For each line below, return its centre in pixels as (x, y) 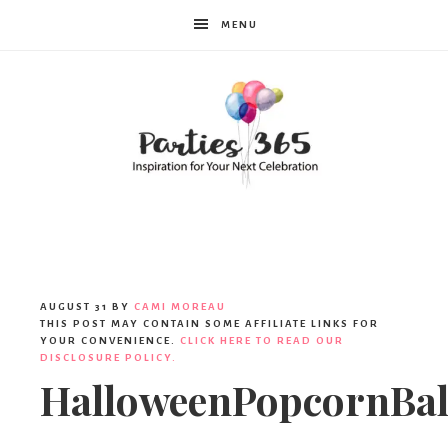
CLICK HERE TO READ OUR (262, 341)
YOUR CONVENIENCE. (110, 341)
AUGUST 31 (74, 307)
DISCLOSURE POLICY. (108, 358)
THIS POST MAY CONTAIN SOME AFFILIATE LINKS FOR (209, 324)
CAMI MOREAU (180, 307)
